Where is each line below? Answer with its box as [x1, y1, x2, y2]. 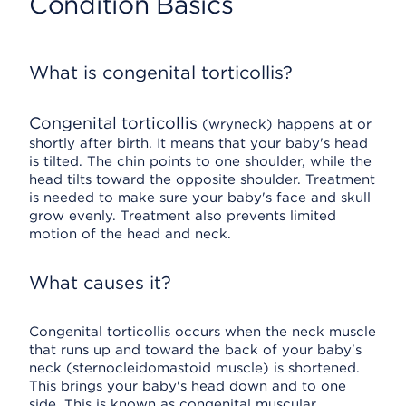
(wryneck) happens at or [198, 116, 372, 132]
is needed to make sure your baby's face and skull [29, 189, 371, 206]
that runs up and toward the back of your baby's [29, 342, 362, 358]
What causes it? [29, 272, 171, 294]
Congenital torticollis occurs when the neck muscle [29, 324, 376, 340]
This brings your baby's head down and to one [29, 378, 346, 394]
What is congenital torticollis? [29, 62, 293, 83]
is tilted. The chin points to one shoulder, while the [29, 153, 372, 169]
